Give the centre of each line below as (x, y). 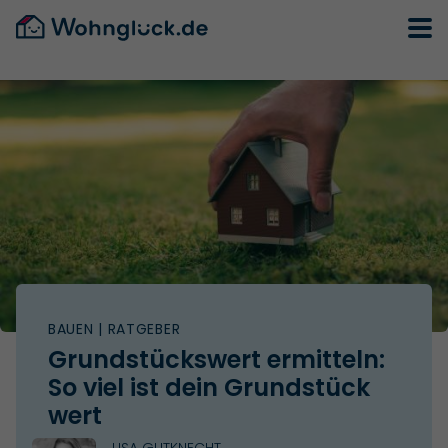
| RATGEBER (137, 328)
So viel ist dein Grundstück (209, 387)
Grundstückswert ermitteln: (216, 359)
